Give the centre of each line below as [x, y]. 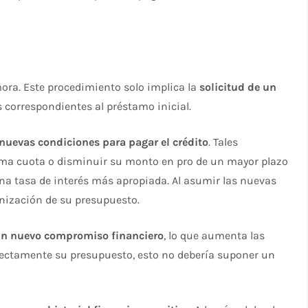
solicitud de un [238, 87]
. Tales [223, 142]
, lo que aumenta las [214, 236]
